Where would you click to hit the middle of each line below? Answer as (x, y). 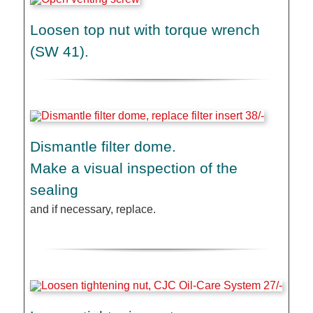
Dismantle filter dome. (103, 146)
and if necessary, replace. (93, 209)
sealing (54, 189)
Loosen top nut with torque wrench (145, 30)
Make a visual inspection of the (134, 168)
